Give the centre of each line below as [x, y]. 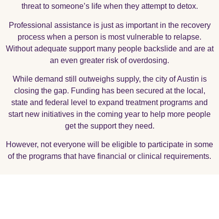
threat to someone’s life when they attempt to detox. [109, 6]
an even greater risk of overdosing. [109, 60]
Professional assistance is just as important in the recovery [109, 25]
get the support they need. [109, 126]
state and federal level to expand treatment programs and [109, 102]
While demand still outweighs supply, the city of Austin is [109, 79]
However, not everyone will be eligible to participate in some [109, 145]
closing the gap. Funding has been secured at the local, [109, 90]
